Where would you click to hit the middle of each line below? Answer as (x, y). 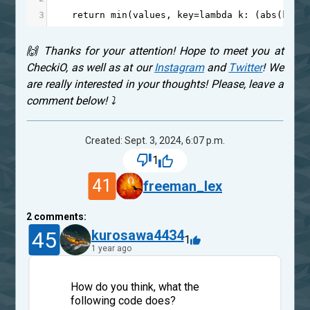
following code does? (123, 301)
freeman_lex (183, 186)
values (150, 15)
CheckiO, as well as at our (90, 67)
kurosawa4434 (137, 235)
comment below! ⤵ (71, 100)
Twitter (246, 67)
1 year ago (111, 248)
